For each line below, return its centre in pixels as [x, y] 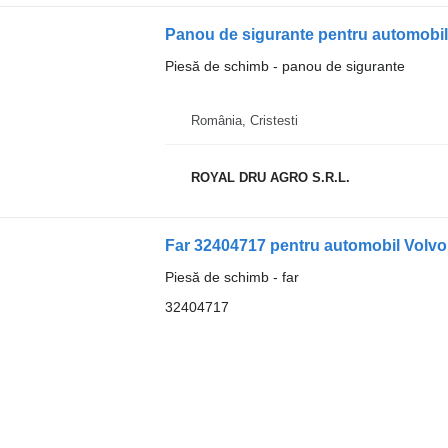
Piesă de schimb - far [231, 276]
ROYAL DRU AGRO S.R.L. [270, 178]
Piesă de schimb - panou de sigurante [284, 65]
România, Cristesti [244, 120]
